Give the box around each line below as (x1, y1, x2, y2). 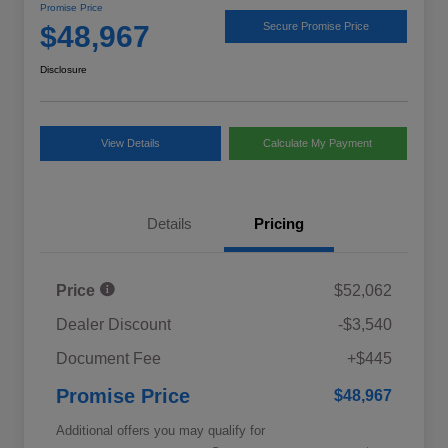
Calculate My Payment (263, 136, 373, 149)
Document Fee (56, 349, 161, 367)
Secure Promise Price (263, 20, 369, 33)
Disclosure (40, 63, 87, 75)
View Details (100, 136, 160, 149)
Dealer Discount (56, 315, 171, 333)
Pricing (254, 214, 304, 232)
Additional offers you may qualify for (56, 422, 265, 438)
